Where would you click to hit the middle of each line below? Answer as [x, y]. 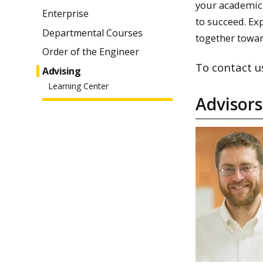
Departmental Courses [92, 33]
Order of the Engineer [91, 52]
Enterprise [65, 13]
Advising [62, 71]
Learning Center [78, 86]
